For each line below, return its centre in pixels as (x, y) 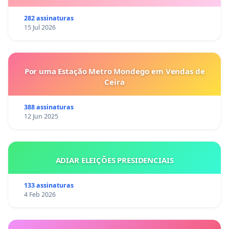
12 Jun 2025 (41, 117)
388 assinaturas (49, 107)
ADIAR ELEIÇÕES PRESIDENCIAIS (114, 160)
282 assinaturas (49, 18)
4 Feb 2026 (40, 195)
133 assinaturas (49, 186)
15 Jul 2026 (40, 28)
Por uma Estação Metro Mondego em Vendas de (114, 71)
